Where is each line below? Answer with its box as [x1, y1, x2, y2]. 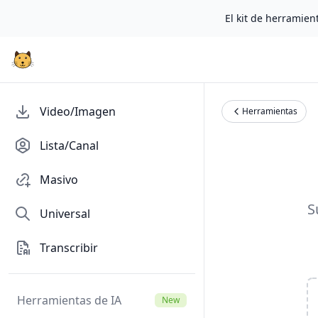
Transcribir [40, 240, 98, 256]
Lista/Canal [40, 138, 99, 153]
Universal [40, 206, 90, 221]
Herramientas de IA [17, 292, 121, 308]
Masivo [40, 172, 78, 187]
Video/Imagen [40, 104, 116, 119]
